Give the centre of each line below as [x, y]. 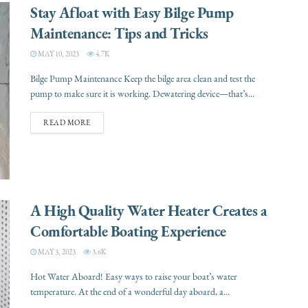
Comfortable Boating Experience [128, 231]
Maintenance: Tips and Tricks [119, 33]
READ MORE [67, 123]
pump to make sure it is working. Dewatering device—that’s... [142, 94]
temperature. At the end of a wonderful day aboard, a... [130, 291]
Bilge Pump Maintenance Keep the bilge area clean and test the [143, 79]
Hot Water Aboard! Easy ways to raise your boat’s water [134, 276]
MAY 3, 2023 [56, 252]
